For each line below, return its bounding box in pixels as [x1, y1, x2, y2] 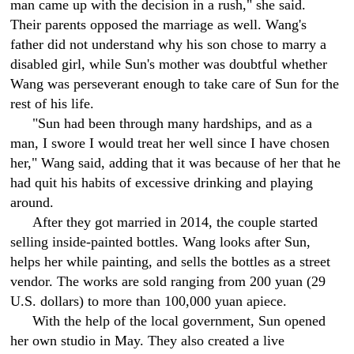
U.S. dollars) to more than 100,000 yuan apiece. [10, 293, 288, 309]
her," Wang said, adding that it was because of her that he [10, 155, 341, 171]
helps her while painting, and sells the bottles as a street [10, 254, 331, 269]
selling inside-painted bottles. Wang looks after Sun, [10, 234, 311, 250]
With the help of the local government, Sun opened [32, 313, 326, 329]
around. [10, 194, 55, 210]
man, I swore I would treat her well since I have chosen [10, 135, 330, 151]
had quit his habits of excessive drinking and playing [10, 175, 314, 190]
